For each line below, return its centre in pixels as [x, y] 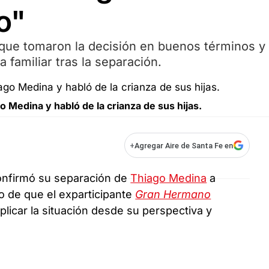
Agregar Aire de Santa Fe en [184, 145]
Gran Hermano [173, 195]
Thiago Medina [169, 178]
